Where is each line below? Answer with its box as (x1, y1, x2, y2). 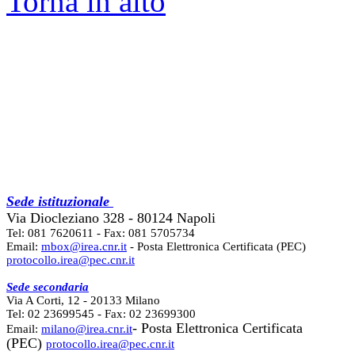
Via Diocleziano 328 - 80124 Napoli (6, 209, 216, 226)
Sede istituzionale (6, 193, 113, 209)
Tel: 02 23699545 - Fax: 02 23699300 (6, 307, 196, 320)
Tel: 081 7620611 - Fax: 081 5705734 (6, 226, 195, 239)
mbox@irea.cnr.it (41, 239, 127, 253)
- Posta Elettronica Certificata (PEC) (127, 239, 306, 253)
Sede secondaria (6, 280, 89, 293)
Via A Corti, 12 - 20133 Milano (6, 293, 160, 307)
